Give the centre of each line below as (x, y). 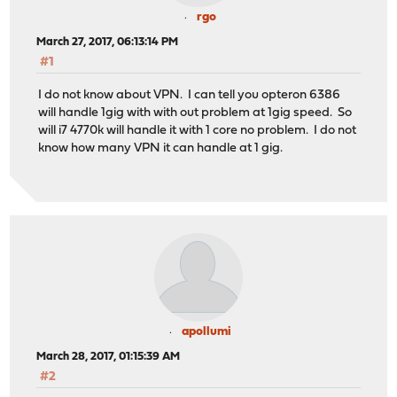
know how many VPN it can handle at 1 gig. (161, 148)
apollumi (206, 332)
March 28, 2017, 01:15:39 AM (109, 357)
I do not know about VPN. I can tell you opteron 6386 (190, 95)
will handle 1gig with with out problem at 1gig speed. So (195, 113)
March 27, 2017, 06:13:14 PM (108, 43)
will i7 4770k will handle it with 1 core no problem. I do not (198, 130)
